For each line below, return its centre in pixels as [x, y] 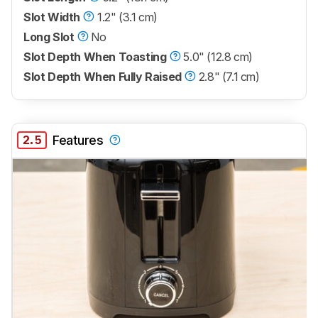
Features [78, 141]
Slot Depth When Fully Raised [103, 76]
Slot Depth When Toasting [95, 56]
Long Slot [49, 37]
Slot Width [52, 17]
